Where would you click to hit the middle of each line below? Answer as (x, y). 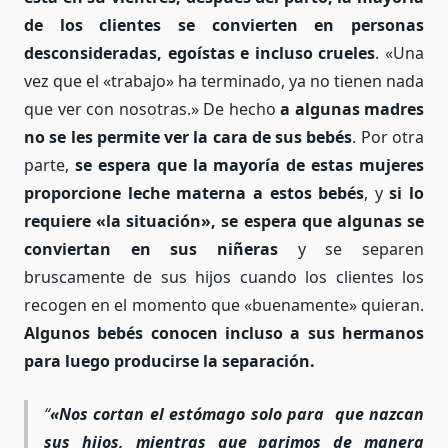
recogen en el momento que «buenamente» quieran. (224, 304)
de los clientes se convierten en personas (224, 24)
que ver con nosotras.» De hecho (152, 108)
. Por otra (388, 136)
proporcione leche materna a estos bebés (194, 192)
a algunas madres (352, 108)
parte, (49, 164)
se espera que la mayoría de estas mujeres (249, 164)
